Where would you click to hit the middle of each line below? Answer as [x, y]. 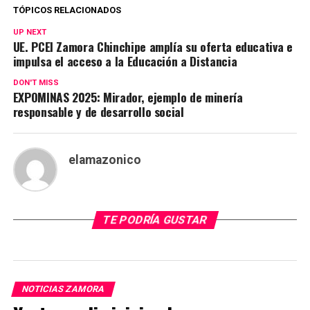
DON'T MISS [36, 83]
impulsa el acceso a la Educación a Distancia [125, 61]
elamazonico [104, 160]
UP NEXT [29, 33]
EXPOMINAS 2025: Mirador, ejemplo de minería [128, 97]
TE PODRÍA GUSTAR [155, 220]
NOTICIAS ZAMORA [63, 289]
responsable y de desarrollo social [98, 112]
